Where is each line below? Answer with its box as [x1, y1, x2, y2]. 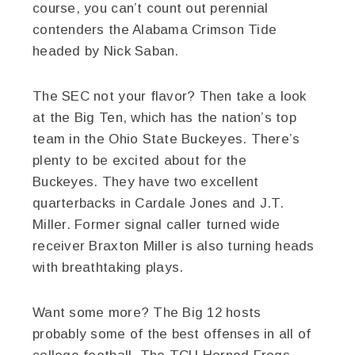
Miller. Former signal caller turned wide [32, 216, 281, 232]
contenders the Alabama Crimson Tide [32, 21, 277, 37]
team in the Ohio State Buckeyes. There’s [32, 131, 300, 147]
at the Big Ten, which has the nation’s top [32, 109, 296, 125]
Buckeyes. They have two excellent [32, 174, 259, 189]
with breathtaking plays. [32, 259, 184, 275]
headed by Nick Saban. [32, 43, 179, 59]
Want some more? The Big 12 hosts [32, 304, 261, 320]
